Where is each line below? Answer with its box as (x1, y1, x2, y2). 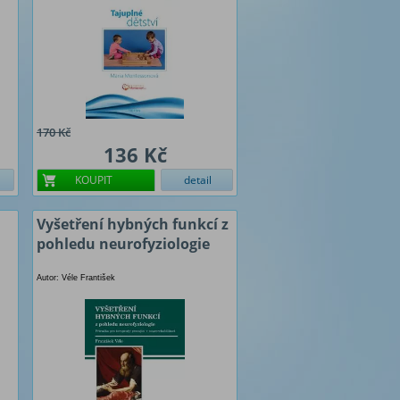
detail (184, 172, 212, 187)
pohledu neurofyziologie (37, 234, 210, 254)
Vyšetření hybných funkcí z (37, 214, 229, 234)
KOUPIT (75, 172, 112, 187)
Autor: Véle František (37, 273, 115, 282)
